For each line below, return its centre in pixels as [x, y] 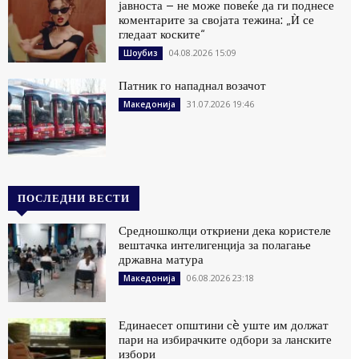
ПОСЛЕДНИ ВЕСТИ [74, 198]
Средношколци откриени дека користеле [225, 230]
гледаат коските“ [162, 34]
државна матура [161, 259]
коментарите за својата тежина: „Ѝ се [217, 20]
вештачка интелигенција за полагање [215, 244]
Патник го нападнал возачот [193, 86]
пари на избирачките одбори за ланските [226, 339]
